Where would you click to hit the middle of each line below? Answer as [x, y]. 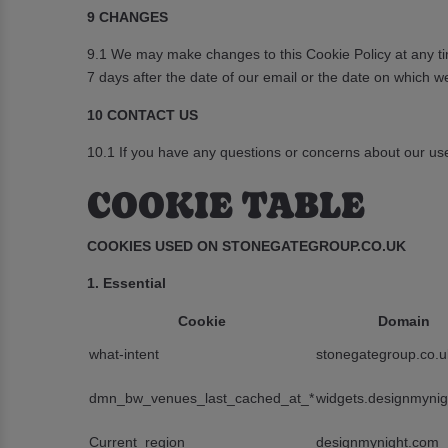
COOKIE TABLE [226, 202]
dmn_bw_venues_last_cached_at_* [201, 398]
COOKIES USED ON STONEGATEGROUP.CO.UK [246, 245]
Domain [403, 321]
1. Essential [126, 282]
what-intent [124, 354]
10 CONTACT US [142, 114]
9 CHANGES [127, 16]
